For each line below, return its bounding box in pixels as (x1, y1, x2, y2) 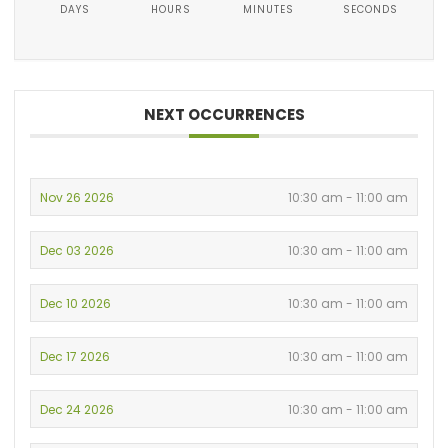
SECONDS (343, 2, 398, 17)
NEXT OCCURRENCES (143, 104, 305, 125)
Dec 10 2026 (40, 295, 112, 312)
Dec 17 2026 (40, 348, 111, 365)
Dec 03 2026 (40, 242, 115, 259)
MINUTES (242, 2, 294, 17)
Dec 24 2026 (40, 401, 115, 418)
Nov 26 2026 (40, 189, 115, 206)
